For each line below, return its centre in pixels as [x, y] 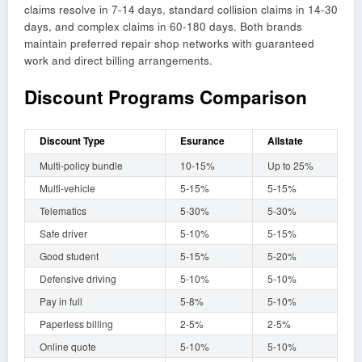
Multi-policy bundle [81, 165]
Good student [69, 255]
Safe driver [63, 233]
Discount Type [72, 140]
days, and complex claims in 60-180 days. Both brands [163, 26]
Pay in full [61, 301]
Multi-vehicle [67, 187]
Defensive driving [78, 278]
